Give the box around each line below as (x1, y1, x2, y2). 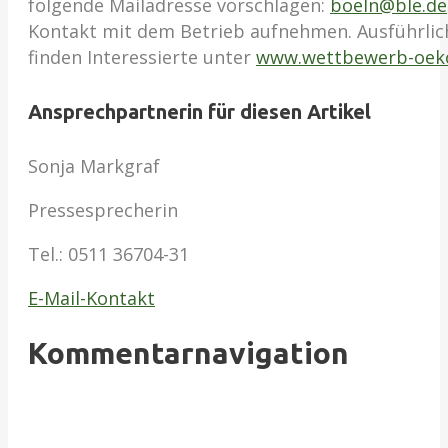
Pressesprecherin (28, 198, 178, 223)
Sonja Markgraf (28, 154, 160, 179)
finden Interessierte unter (28, 45, 256, 70)
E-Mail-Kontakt (28, 286, 155, 311)
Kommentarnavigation (28, 336, 349, 371)
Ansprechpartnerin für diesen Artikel (28, 99, 371, 123)
